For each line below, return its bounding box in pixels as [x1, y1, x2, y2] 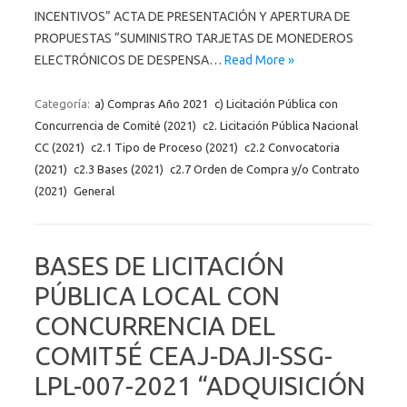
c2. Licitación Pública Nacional [203, 118, 358, 132]
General [74, 184, 114, 197]
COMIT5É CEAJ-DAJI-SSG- [35, 341, 333, 370]
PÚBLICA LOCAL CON [35, 281, 280, 310]
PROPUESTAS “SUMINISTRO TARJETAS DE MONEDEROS [35, 30, 353, 45]
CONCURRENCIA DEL [35, 311, 275, 340]
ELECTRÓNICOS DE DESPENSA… [35, 52, 224, 67]
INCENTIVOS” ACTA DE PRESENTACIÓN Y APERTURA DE [35, 8, 351, 24]
